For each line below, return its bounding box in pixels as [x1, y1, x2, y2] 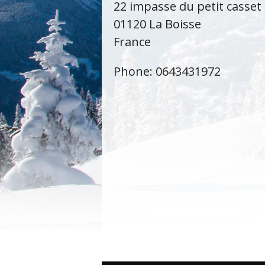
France [114, 34, 151, 50]
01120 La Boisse [114, 16, 201, 32]
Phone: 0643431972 [114, 63, 221, 79]
